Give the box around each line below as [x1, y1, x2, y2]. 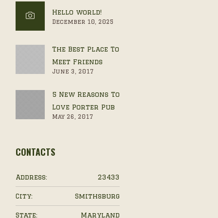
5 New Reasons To [52, 91, 120, 98]
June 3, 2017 [52, 68, 94, 74]
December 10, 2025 [52, 18, 114, 25]
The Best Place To [52, 45, 119, 53]
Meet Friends [52, 58, 103, 66]
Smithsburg [75, 192, 120, 200]
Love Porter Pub [52, 103, 115, 111]
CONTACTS [15, 145, 55, 158]
